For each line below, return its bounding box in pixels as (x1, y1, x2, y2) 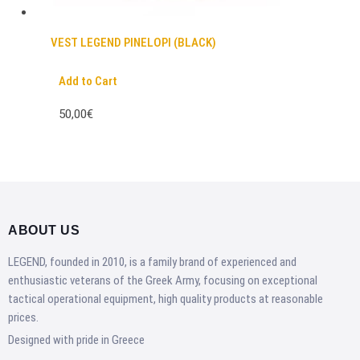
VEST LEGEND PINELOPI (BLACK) (50, 35, 216, 51)
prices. (8, 309, 39, 325)
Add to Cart (58, 74, 117, 89)
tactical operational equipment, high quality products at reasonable (8, 291, 323, 306)
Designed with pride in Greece (8, 332, 145, 347)
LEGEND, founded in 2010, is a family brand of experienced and (8, 254, 297, 269)
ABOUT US (8, 223, 80, 237)
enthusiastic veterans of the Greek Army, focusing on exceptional (8, 272, 317, 288)
